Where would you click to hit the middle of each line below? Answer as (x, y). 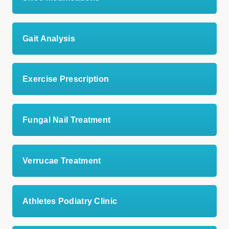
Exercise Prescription (66, 79)
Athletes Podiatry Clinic (70, 201)
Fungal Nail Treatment (67, 120)
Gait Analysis (49, 38)
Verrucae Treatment (62, 161)
